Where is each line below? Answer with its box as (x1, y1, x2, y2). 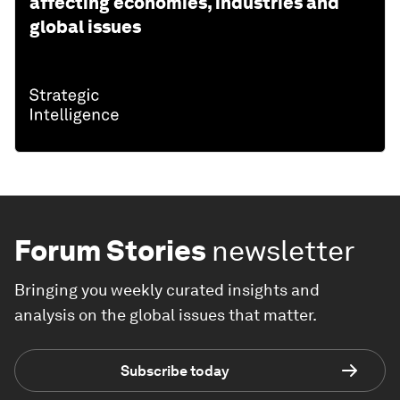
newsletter (212, 233, 355, 269)
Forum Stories (14, 233, 206, 269)
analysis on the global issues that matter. (14, 305, 317, 325)
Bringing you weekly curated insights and (14, 280, 320, 300)
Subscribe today (121, 362, 229, 379)
